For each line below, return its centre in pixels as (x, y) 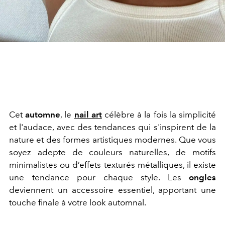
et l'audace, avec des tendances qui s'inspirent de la (113, 127)
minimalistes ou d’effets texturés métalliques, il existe (113, 164)
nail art (88, 114)
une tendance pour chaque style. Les (99, 177)
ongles (202, 177)
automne (43, 114)
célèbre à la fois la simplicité (160, 114)
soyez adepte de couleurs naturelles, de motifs (113, 152)
